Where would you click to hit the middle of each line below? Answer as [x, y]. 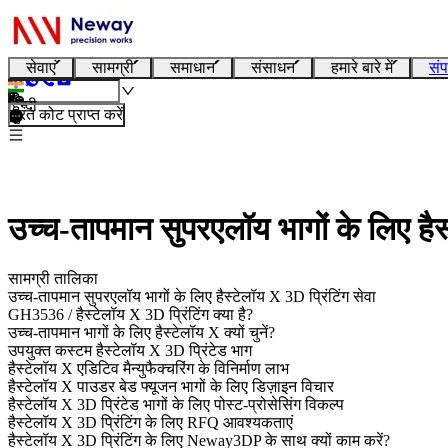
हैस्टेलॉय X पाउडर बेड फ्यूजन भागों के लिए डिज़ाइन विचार [171, 386]
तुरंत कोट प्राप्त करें [66, 114]
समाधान [192, 67]
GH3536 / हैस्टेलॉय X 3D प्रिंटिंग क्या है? [130, 314]
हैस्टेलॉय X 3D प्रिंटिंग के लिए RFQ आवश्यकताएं [150, 422]
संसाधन [273, 67]
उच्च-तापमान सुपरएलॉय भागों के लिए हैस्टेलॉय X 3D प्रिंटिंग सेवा [192, 296]
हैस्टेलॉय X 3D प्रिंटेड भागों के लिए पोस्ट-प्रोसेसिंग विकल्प [176, 404]
